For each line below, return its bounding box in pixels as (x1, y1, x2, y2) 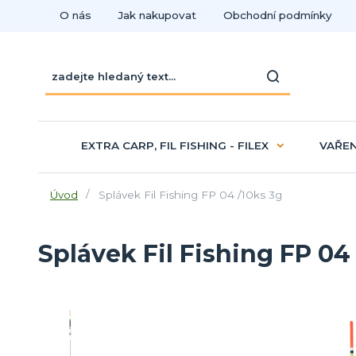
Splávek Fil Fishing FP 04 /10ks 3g (95, 188, 282, 201)
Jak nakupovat (118, 9, 196, 21)
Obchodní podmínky (222, 9, 332, 21)
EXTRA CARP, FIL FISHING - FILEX (81, 138, 269, 152)
